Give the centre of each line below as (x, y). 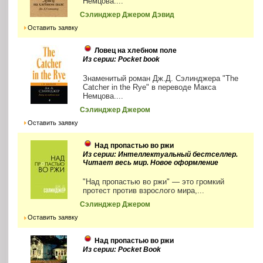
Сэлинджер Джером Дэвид (127, 15)
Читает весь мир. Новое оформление (151, 163)
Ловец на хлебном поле (136, 51)
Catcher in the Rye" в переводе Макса (150, 87)
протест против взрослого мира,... (144, 191)
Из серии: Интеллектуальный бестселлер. (161, 155)
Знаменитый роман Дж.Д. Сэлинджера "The (161, 79)
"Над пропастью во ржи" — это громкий (154, 182)
